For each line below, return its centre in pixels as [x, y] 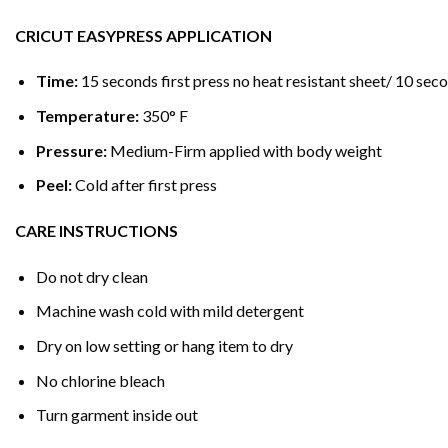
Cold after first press [145, 185]
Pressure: [71, 150]
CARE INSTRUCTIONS [96, 230]
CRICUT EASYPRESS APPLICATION [143, 35]
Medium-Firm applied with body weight [245, 150]
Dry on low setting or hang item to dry [164, 345]
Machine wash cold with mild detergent [169, 311]
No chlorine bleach [100, 380]
